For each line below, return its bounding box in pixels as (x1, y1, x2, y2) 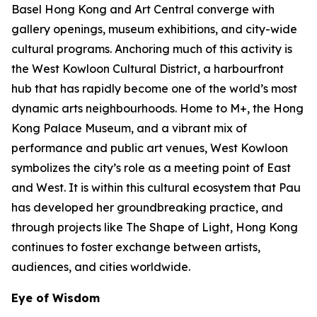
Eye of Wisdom (11, 291, 100, 305)
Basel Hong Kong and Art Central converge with (11, 2, 275, 16)
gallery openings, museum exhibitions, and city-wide (11, 22, 297, 36)
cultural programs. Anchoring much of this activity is (11, 42, 292, 56)
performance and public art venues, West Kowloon (11, 141, 288, 155)
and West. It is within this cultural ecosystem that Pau (11, 180, 301, 195)
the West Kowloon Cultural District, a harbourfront (11, 62, 284, 76)
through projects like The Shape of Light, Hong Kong (11, 220, 298, 234)
